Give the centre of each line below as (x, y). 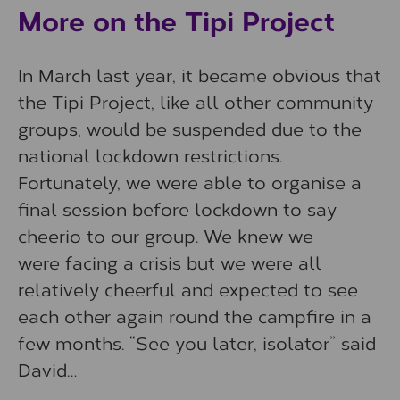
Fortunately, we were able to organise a (190, 181)
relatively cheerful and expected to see (188, 288)
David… (47, 369)
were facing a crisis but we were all (170, 262)
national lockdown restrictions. (150, 154)
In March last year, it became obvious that (200, 74)
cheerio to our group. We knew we (166, 235)
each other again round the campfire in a (195, 315)
